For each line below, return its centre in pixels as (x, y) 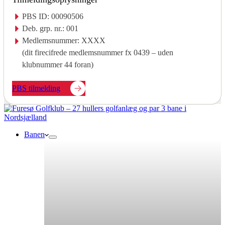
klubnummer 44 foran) (58, 65)
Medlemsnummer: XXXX (64, 40)
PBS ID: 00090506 (53, 16)
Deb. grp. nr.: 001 (50, 28)
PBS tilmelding (36, 88)
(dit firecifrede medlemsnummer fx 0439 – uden (98, 52)
